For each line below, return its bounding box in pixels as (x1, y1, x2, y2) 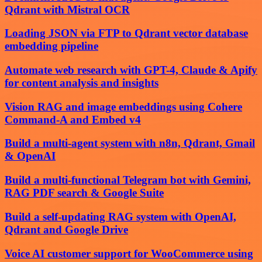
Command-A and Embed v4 (5, 113, 141, 126)
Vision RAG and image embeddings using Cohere (5, 100, 242, 113)
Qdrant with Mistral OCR (5, 3, 130, 16)
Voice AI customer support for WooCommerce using (5, 247, 253, 260)
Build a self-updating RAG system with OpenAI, (5, 210, 236, 223)
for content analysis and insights (5, 76, 158, 89)
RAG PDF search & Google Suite (5, 187, 164, 199)
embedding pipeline (5, 40, 98, 53)
